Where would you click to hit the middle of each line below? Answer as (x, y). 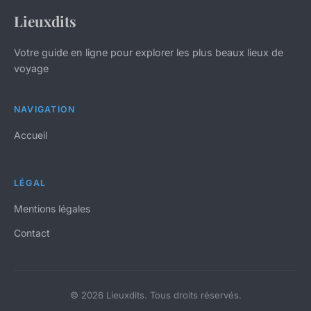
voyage (31, 69)
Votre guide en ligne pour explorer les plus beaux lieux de (149, 53)
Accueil (31, 135)
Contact (32, 233)
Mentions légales (52, 209)
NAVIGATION (45, 110)
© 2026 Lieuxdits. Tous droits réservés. (155, 295)
